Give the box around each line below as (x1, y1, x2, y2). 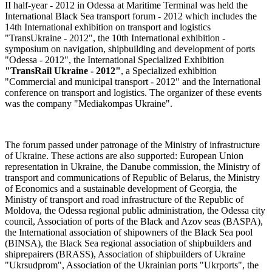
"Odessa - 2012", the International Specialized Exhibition (5, 54, 224, 65)
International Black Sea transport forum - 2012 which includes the (5, 10, 257, 21)
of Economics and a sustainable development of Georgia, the (5, 183, 237, 194)
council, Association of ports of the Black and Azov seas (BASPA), (5, 216, 263, 226)
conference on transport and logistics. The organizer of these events (5, 87, 262, 98)
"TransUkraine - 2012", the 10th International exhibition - (5, 32, 225, 43)
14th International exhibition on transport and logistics (5, 21, 211, 32)
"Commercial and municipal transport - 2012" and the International (5, 76, 260, 87)
